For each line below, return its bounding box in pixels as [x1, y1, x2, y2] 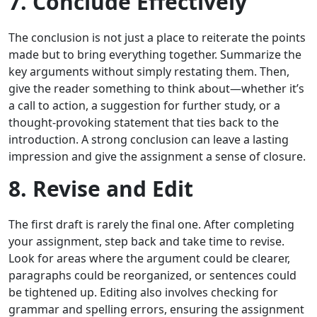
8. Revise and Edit [8, 174, 193, 204]
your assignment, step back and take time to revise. [8, 234, 284, 250]
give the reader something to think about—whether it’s [8, 81, 304, 97]
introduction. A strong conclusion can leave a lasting [8, 132, 289, 148]
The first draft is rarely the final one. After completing [8, 217, 294, 233]
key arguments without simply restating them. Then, [8, 64, 289, 80]
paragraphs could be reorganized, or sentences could [8, 267, 296, 284]
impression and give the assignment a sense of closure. [8, 149, 306, 165]
